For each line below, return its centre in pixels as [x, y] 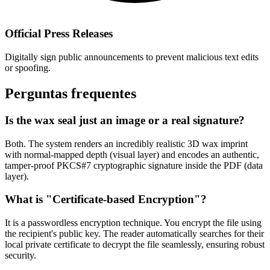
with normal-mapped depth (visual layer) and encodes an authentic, [132, 154]
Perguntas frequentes [71, 94]
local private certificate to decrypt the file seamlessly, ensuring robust [135, 245]
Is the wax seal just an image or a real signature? [125, 120]
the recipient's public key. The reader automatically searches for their [134, 234]
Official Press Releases [59, 34]
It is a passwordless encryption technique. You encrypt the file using [133, 223]
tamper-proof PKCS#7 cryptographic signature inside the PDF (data [134, 165]
